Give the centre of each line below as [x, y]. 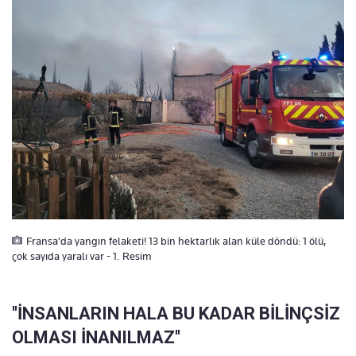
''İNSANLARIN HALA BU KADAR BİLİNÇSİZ [176, 313]
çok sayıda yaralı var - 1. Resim [82, 255]
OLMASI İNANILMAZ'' [96, 337]
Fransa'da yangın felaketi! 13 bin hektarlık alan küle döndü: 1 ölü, [176, 240]
